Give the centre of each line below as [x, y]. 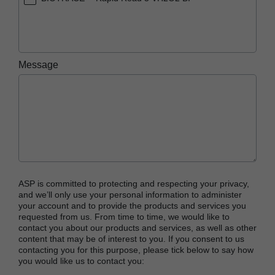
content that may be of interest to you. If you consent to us [131, 239]
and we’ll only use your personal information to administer [130, 195]
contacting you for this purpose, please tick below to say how [136, 250]
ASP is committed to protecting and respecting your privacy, [134, 184]
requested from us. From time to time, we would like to [124, 217]
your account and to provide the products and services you [132, 206]
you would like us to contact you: [81, 261]
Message [38, 65]
